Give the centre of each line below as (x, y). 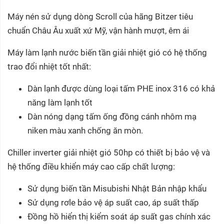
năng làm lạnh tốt (60, 102)
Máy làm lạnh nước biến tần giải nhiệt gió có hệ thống (107, 52)
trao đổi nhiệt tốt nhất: (49, 66)
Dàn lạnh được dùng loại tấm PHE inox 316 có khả (121, 88)
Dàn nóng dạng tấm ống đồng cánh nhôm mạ (112, 116)
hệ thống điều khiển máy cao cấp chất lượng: (91, 166)
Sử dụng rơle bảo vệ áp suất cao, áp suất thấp (113, 202)
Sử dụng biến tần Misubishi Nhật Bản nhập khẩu (117, 188)
